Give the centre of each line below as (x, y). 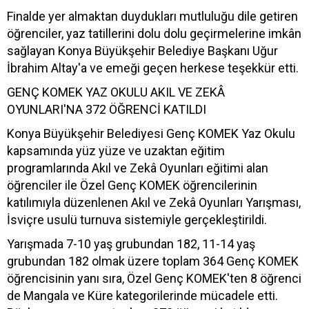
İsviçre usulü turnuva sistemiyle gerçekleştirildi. (137, 219)
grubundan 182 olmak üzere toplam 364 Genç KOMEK (153, 261)
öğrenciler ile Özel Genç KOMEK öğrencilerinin (132, 185)
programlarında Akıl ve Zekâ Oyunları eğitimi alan (138, 168)
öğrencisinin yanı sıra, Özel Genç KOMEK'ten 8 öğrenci (154, 278)
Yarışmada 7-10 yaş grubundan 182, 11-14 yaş (131, 243)
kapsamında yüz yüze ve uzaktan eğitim (116, 150)
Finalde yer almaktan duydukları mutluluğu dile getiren (152, 16)
